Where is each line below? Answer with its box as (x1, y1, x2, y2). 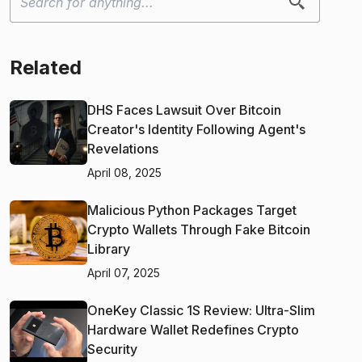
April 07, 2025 (87, 265, 160, 280)
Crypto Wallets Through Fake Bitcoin (87, 221, 310, 238)
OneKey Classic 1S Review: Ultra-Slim (87, 301, 315, 318)
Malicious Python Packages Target (87, 201, 297, 218)
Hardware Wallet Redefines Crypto (87, 321, 299, 338)
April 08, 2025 (87, 165, 162, 179)
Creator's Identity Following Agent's (87, 120, 305, 137)
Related (10, 55, 82, 79)
